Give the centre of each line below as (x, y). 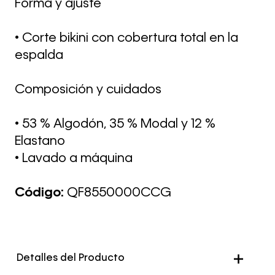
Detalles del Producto (71, 258)
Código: (41, 193)
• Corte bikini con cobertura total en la (126, 38)
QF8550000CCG (119, 193)
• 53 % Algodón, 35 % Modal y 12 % (115, 124)
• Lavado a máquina (74, 159)
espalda (39, 56)
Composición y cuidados (88, 90)
